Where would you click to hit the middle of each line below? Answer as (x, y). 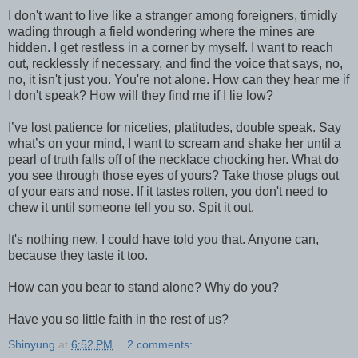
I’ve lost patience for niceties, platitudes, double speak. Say (175, 127)
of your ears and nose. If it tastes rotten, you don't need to (168, 191)
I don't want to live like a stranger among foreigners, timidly (173, 16)
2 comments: (160, 344)
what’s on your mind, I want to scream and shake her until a (175, 143)
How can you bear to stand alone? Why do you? (143, 287)
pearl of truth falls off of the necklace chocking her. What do (173, 159)
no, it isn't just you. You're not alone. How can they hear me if (179, 80)
